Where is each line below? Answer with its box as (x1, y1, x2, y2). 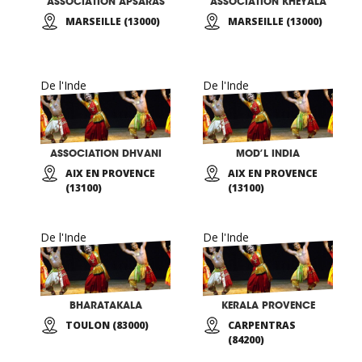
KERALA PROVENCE (221, 299, 315, 311)
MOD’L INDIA (236, 147, 300, 159)
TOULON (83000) (65, 318, 149, 332)
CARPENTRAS (228, 318, 296, 332)
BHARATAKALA (69, 299, 142, 311)
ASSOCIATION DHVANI (49, 147, 162, 159)
